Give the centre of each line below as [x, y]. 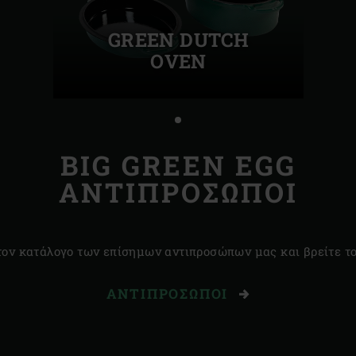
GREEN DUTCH [178, 39]
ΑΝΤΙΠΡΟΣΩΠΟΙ [178, 192]
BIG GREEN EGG [178, 165]
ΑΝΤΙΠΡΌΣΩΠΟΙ [169, 294]
